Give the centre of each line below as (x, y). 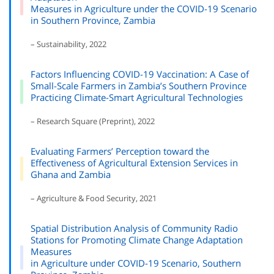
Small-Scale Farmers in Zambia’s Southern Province (139, 86)
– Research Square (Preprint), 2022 (93, 121)
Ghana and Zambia (70, 174)
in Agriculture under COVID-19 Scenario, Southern (136, 263)
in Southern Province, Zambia (93, 20)
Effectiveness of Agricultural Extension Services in (134, 163)
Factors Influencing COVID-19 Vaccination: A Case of (140, 74)
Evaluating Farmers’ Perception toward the (120, 151)
